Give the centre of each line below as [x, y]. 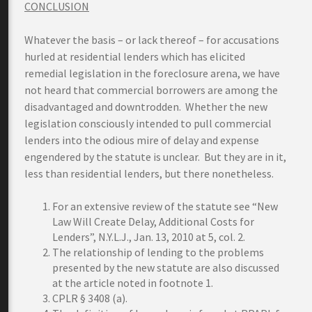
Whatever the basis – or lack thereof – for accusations [152, 40]
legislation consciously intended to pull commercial [148, 123]
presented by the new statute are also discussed [166, 267]
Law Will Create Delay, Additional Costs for [153, 221]
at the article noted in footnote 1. [133, 283]
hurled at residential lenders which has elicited [135, 56]
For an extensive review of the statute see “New [165, 206]
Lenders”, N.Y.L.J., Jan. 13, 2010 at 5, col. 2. [149, 237]
